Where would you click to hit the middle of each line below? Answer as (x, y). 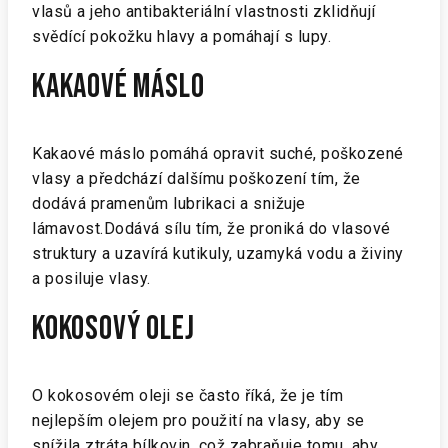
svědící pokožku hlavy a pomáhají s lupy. (181, 36)
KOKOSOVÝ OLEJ (113, 329)
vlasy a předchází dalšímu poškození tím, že (196, 178)
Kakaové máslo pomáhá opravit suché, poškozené (218, 153)
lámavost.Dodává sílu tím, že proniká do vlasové (211, 228)
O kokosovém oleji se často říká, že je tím (187, 395)
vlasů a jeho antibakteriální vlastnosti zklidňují (204, 11)
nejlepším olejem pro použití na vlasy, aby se (198, 420)
